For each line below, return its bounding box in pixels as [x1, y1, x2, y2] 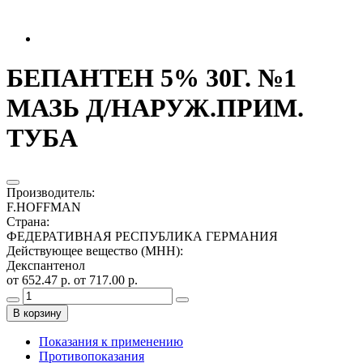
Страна [6, 214, 46, 228]
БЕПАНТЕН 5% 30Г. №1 [6, 63, 297, 93]
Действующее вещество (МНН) [6, 243, 180, 258]
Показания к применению [39, 334, 183, 348]
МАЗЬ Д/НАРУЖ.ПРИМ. [6, 93, 304, 123]
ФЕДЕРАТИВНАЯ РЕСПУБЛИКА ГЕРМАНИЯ [6, 228, 278, 243]
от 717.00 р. [74, 272, 138, 287]
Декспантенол [6, 258, 85, 272]
